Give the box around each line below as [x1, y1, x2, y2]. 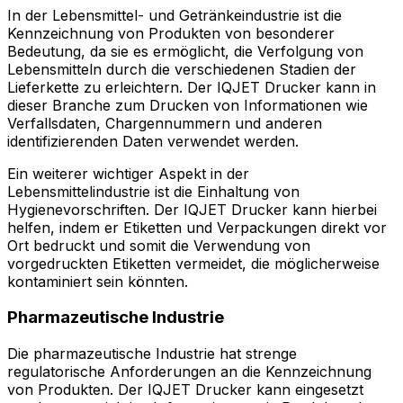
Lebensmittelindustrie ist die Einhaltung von [7, 182, 300, 201]
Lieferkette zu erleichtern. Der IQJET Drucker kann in [7, 77, 376, 96]
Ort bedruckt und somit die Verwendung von [7, 236, 310, 255]
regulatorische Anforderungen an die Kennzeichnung [7, 363, 372, 381]
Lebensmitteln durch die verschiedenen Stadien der [7, 59, 356, 78]
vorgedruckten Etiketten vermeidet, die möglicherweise [7, 254, 380, 273]
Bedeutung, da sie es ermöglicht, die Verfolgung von [7, 41, 363, 60]
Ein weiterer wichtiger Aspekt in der [7, 164, 249, 183]
